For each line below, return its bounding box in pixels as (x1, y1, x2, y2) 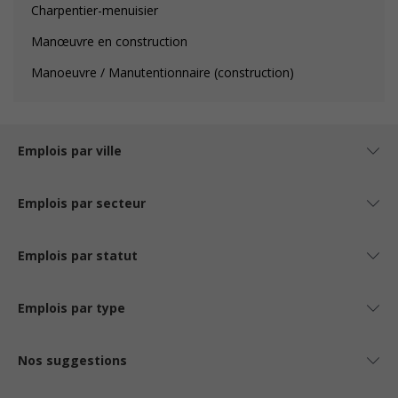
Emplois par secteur (18, 195, 146, 211)
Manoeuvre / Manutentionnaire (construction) (31, 64, 294, 81)
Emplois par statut (18, 247, 138, 264)
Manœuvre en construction (31, 33, 187, 50)
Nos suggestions (18, 352, 127, 369)
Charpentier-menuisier (31, 2, 158, 19)
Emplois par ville (18, 142, 122, 159)
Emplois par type (18, 299, 125, 316)
